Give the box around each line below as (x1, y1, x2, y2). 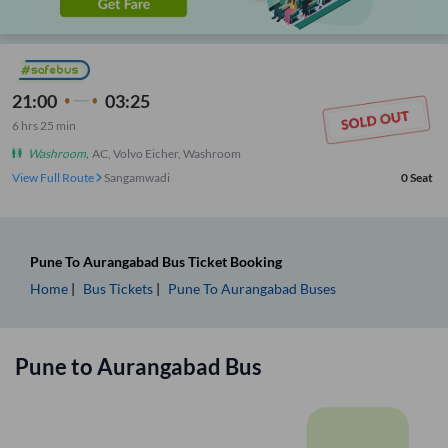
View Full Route (12, 169, 96, 185)
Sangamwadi (104, 169, 170, 185)
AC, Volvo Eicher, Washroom (92, 145, 241, 161)
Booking (227, 252, 282, 270)
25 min (40, 117, 76, 133)
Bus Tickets (83, 279, 153, 297)
